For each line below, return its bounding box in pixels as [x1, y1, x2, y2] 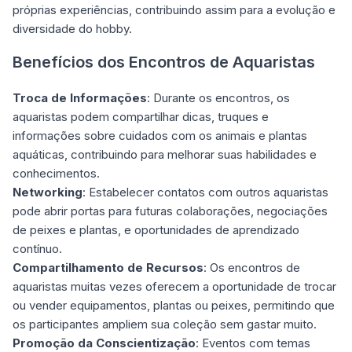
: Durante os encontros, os [147, 90, 290, 105]
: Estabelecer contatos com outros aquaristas [82, 185, 328, 200]
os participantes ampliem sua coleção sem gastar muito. [13, 317, 317, 332]
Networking [13, 185, 82, 200]
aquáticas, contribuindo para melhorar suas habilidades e [13, 147, 317, 162]
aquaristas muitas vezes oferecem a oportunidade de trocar [13, 279, 336, 294]
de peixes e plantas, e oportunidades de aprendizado [13, 222, 299, 237]
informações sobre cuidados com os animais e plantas [13, 128, 307, 143]
